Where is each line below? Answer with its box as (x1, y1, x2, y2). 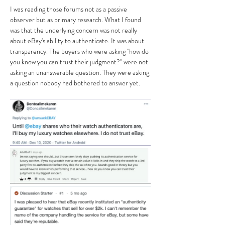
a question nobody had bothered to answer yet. (10, 78, 140, 88)
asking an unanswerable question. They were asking (10, 67, 151, 77)
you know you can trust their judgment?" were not (10, 57, 150, 67)
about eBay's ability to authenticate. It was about (10, 36, 146, 46)
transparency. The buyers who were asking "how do (10, 46, 150, 56)
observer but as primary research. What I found (10, 15, 143, 25)
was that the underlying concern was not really (10, 25, 139, 35)
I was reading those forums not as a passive (10, 4, 129, 14)
